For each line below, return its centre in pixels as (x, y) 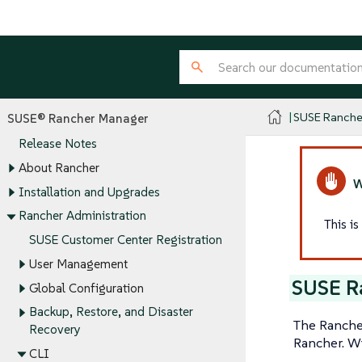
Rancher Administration (82, 216)
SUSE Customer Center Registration (126, 240)
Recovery (55, 330)
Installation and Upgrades (89, 192)
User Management (78, 264)
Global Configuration (86, 288)
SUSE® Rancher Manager (78, 118)
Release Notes (57, 144)
